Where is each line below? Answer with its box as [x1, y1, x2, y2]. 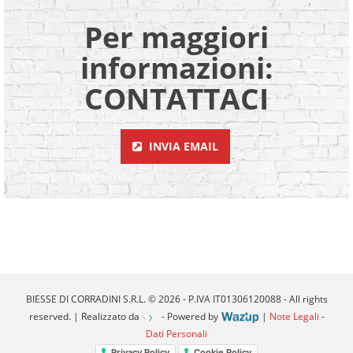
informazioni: [80, 47, 273, 88]
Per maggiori [84, 17, 269, 58]
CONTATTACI [84, 78, 269, 119]
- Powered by [161, 310, 221, 324]
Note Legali [269, 310, 319, 324]
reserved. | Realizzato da [28, 310, 142, 324]
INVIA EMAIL [148, 139, 218, 154]
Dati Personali [146, 327, 207, 341]
